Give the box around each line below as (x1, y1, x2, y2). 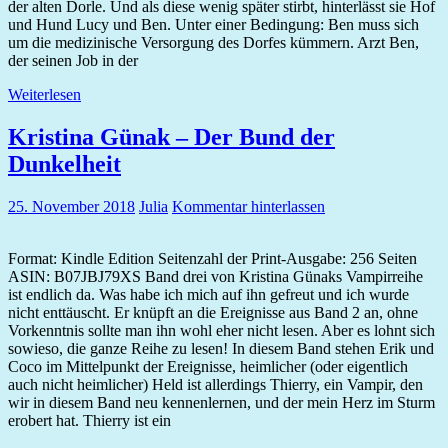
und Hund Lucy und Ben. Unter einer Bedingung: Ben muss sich (8, 15, 419, 33)
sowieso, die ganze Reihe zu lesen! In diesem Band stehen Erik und (8, 339, 434, 357)
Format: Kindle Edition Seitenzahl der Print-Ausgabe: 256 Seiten (8, 249, 417, 267)
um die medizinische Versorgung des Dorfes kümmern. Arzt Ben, (8, 33, 419, 51)
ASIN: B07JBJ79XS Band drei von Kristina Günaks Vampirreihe (8, 267, 423, 285)
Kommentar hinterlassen (172, 197, 325, 215)
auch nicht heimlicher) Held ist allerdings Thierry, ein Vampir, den (8, 375, 423, 393)
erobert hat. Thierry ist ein (8, 411, 171, 429)
